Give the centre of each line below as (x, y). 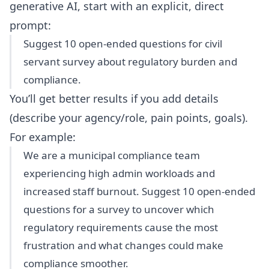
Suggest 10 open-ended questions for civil (123, 44)
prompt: (30, 25)
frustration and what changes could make (123, 245)
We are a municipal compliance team (112, 155)
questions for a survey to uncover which (119, 209)
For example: (43, 137)
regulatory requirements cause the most (121, 227)
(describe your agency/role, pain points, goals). (129, 118)
